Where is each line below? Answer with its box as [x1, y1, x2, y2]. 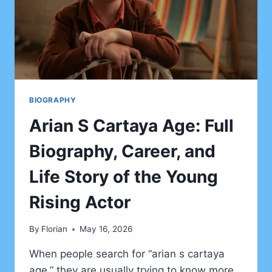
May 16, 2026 [80, 224, 133, 234]
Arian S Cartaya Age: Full [29, 115, 234, 136]
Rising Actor [29, 191, 131, 212]
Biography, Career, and [29, 140, 216, 161]
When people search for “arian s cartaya [29, 248, 225, 260]
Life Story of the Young [29, 166, 218, 187]
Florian [41, 224, 68, 234]
